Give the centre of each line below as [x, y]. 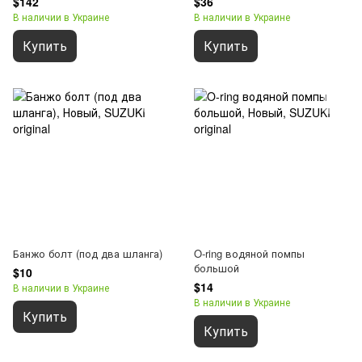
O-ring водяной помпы [249, 254]
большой [217, 268]
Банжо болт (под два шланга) [88, 254]
